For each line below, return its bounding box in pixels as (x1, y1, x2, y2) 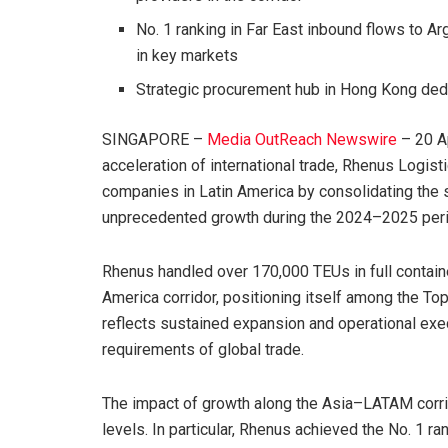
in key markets (136, 46, 239, 66)
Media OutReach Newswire (207, 130, 397, 150)
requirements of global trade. (102, 340, 304, 360)
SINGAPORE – (102, 130, 207, 150)
